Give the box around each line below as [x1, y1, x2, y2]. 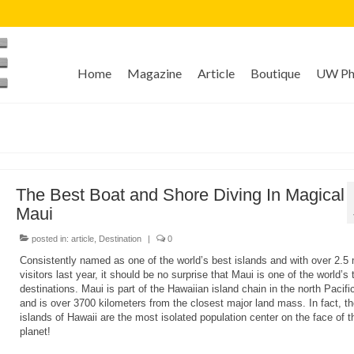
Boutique [250, 66, 300, 81]
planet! [19, 326, 51, 338]
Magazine [126, 66, 182, 81]
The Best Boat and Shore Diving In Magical [15, 185, 345, 205]
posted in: [28, 234, 71, 244]
